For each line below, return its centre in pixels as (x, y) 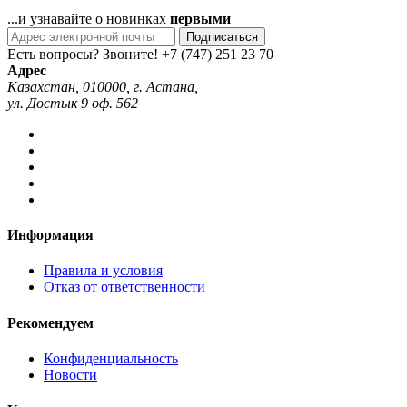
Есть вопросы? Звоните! (83, 54)
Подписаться (222, 36)
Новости (70, 374)
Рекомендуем (50, 323)
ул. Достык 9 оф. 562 (73, 103)
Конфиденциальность (111, 358)
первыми (200, 18)
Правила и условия (103, 271)
